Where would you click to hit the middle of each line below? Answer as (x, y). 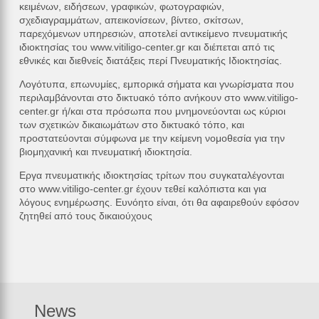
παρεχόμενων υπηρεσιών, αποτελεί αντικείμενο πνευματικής (153, 34)
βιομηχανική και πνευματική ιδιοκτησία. (105, 152)
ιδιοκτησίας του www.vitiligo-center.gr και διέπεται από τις (147, 47)
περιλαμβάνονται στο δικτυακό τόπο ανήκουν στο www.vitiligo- (158, 98)
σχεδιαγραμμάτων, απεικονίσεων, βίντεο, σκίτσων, (131, 20)
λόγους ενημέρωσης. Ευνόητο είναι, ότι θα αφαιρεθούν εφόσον (159, 203)
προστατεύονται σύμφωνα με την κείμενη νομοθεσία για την (152, 138)
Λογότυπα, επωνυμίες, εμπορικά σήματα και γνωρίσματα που (156, 84)
